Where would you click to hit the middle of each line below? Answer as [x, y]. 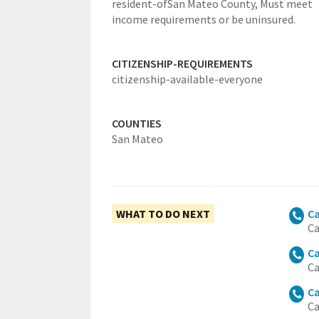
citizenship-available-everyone [187, 79]
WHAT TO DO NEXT [163, 214]
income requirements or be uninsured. [204, 19]
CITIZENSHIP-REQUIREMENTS [182, 63]
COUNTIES [137, 123]
